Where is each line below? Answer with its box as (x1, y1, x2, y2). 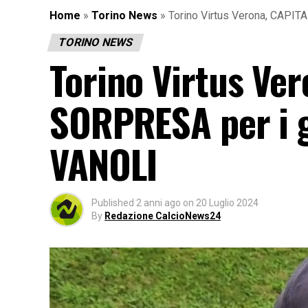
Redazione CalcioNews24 (104, 210, 221, 221)
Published (91, 197, 134, 208)
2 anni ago (136, 197, 181, 208)
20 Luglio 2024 (196, 197, 258, 208)
